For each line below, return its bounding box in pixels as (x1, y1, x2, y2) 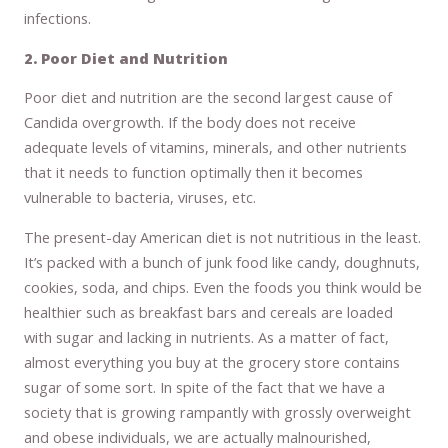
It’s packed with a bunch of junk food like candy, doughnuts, (24, 251, 421, 272)
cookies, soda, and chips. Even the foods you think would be (24, 276, 423, 297)
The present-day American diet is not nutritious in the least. (24, 226, 422, 247)
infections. (24, 7, 92, 28)
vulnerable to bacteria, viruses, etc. (24, 187, 257, 208)
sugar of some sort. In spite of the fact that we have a (24, 376, 386, 397)
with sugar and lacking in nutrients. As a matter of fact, (24, 326, 390, 347)
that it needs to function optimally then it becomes (24, 162, 364, 183)
